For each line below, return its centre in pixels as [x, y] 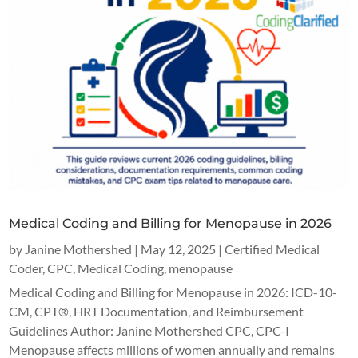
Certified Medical [272, 249]
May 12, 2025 [179, 249]
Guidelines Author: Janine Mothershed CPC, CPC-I [151, 330]
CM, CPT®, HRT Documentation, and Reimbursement [157, 311]
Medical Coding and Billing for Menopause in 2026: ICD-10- [173, 292]
